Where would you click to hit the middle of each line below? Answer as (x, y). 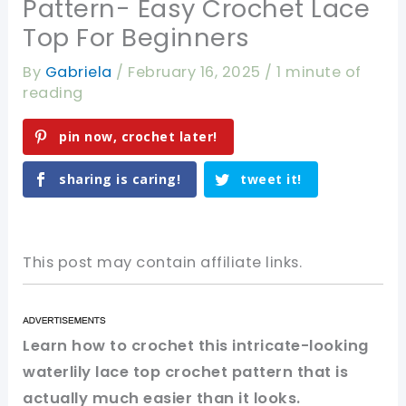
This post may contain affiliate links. (163, 263)
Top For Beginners (136, 38)
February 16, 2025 (197, 72)
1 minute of (319, 72)
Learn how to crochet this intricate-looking (196, 346)
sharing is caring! (120, 179)
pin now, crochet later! (138, 136)
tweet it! (271, 179)
